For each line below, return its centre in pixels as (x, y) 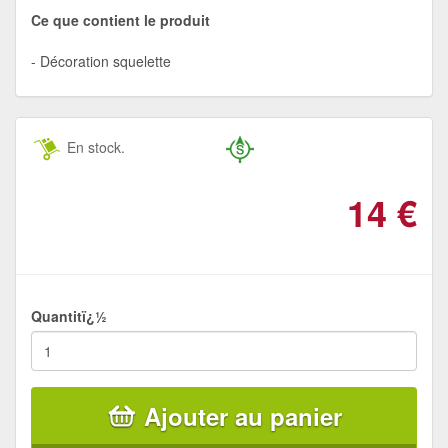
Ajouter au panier (243, 415)
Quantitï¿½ (69, 315)
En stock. (94, 146)
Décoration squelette (105, 60)
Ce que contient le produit (120, 19)
